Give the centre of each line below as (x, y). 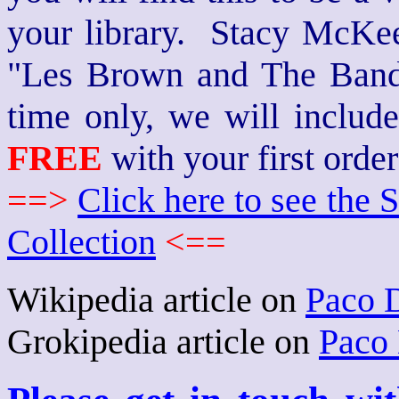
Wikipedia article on (156, 300)
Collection (81, 242)
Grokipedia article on (163, 342)
